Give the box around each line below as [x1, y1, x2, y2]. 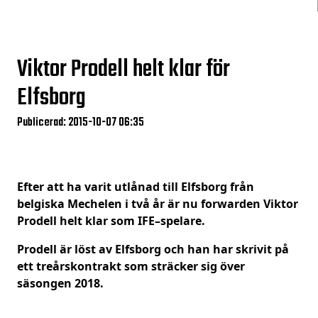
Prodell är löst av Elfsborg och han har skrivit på [17, 241, 289, 257]
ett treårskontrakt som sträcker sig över [17, 258, 245, 274]
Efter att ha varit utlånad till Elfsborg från [17, 179, 254, 194]
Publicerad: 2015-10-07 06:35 [17, 114, 144, 132]
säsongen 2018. [17, 275, 104, 291]
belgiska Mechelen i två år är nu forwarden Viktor [17, 196, 298, 212]
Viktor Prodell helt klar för [17, 52, 230, 88]
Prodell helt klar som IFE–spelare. [17, 213, 205, 229]
